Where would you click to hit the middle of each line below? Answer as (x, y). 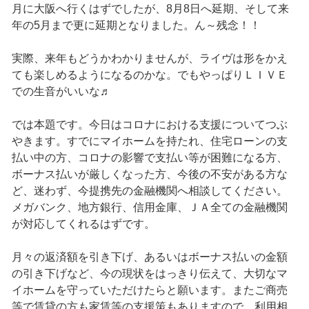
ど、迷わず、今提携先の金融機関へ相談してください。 (149, 191)
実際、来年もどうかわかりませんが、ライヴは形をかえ (149, 59)
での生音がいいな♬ (61, 92)
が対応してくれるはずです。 (83, 224)
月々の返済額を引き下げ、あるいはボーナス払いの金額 (149, 257)
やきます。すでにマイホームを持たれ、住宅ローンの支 (149, 141)
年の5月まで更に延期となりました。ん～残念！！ (136, 26)
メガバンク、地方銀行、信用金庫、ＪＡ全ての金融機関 (149, 208)
